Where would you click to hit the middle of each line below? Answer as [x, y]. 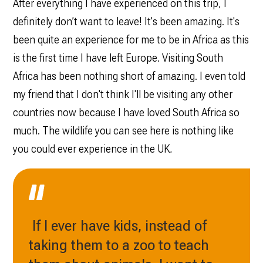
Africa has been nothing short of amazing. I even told [129, 76]
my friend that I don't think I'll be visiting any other [122, 95]
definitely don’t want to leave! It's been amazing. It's [126, 22]
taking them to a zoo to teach [119, 245]
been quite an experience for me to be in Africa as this [131, 40]
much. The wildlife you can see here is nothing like [123, 131]
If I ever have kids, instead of [117, 226]
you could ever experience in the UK [91, 149]
